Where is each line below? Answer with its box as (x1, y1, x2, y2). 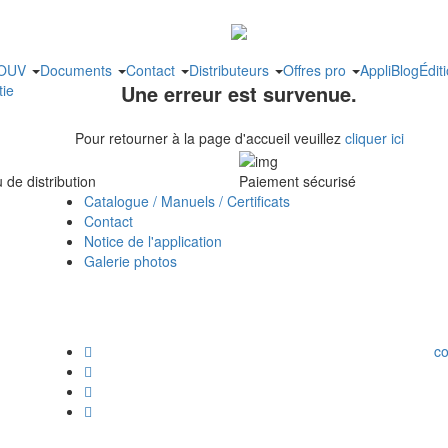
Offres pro (283, 60, 350, 80)
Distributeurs (189, 60, 273, 80)
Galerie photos (84, 250, 177, 271)
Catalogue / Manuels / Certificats (84, 190, 290, 211)
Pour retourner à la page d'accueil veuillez (74, 128, 345, 149)
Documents (40, 60, 116, 80)
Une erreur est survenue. (121, 79, 357, 109)
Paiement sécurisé (239, 170, 356, 191)
